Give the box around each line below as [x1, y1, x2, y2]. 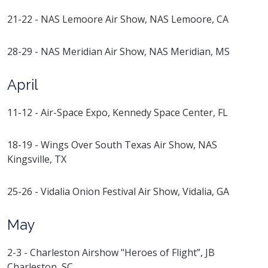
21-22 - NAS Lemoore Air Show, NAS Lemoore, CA [7, 12, 229, 26]
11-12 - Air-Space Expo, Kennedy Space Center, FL [7, 105, 228, 119]
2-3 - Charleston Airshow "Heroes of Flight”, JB [7, 245, 215, 259]
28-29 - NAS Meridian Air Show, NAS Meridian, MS [7, 44, 230, 58]
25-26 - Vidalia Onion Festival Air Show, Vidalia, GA [7, 184, 229, 198]
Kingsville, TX [7, 152, 66, 166]
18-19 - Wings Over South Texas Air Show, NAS [7, 138, 217, 151]
